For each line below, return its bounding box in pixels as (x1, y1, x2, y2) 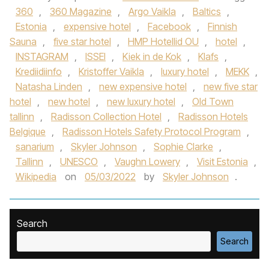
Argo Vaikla (128, 5, 176, 17)
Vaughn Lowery (115, 156, 180, 168)
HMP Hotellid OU (128, 35, 199, 47)
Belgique (10, 125, 46, 138)
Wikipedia (16, 171, 56, 183)
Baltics (193, 5, 221, 17)
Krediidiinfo (16, 65, 62, 77)
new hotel (48, 95, 90, 107)
